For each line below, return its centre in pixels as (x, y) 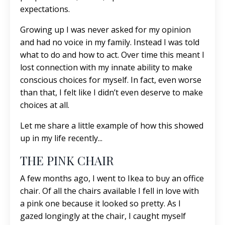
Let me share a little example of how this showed (112, 126)
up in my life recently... (61, 138)
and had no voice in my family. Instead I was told (110, 42)
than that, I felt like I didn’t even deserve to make (111, 92)
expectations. (46, 9)
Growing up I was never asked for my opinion (105, 30)
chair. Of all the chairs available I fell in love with (109, 191)
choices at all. (46, 105)
